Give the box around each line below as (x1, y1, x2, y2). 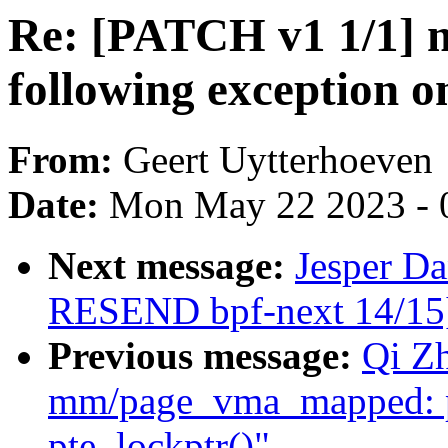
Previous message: (48, 334, 362, 378)
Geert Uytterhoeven (123, 138, 433, 182)
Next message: (48, 244, 295, 288)
